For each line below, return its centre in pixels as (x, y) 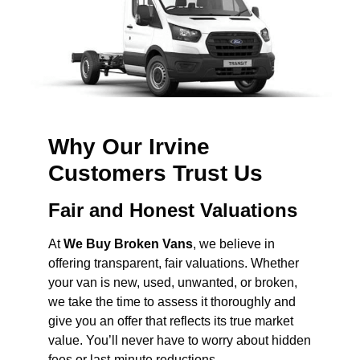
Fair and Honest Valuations (173, 211)
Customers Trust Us (155, 174)
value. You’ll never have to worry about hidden (180, 341)
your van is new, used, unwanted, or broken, (173, 283)
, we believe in (234, 244)
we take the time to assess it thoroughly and (172, 302)
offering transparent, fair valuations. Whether (174, 264)
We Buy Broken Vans (128, 244)
